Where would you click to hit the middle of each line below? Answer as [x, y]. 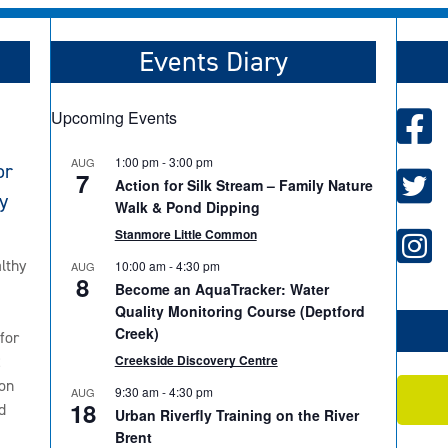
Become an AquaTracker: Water [221, 289]
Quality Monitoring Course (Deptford [239, 311]
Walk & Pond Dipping [187, 207]
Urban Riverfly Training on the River [236, 415]
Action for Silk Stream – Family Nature [243, 185]
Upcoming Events [113, 118]
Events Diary [213, 62]
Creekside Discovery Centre [196, 360]
